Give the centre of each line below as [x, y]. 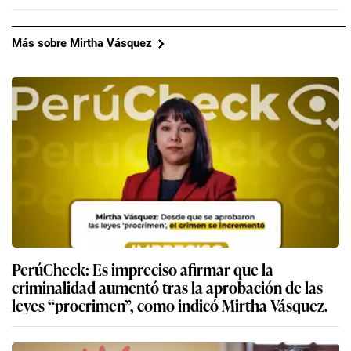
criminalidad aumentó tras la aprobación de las [167, 286]
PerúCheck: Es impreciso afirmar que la [143, 268]
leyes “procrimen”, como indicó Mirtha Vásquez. [170, 304]
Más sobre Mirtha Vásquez [82, 43]
